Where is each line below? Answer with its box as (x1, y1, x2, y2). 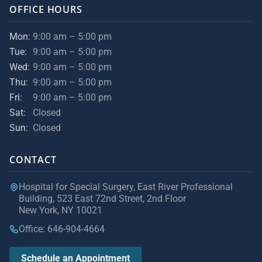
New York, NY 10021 (19, 205, 102, 216)
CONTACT (9, 153, 57, 166)
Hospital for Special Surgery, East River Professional (19, 181, 233, 192)
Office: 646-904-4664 (19, 223, 105, 235)
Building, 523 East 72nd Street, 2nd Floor (19, 193, 186, 204)
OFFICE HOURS (9, 3, 82, 16)
